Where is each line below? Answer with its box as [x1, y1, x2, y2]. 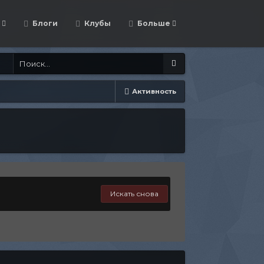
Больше [135, 19, 172, 28]
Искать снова [110, 189, 159, 198]
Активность [131, 87, 176, 95]
